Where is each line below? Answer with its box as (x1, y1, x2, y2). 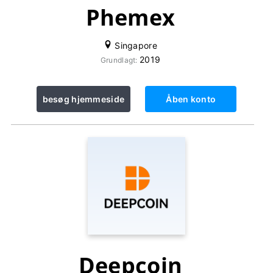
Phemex (85, 2, 175, 32)
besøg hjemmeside (42, 94, 125, 104)
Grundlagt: (100, 55, 140, 65)
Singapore (112, 40, 157, 51)
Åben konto (166, 94, 216, 104)
